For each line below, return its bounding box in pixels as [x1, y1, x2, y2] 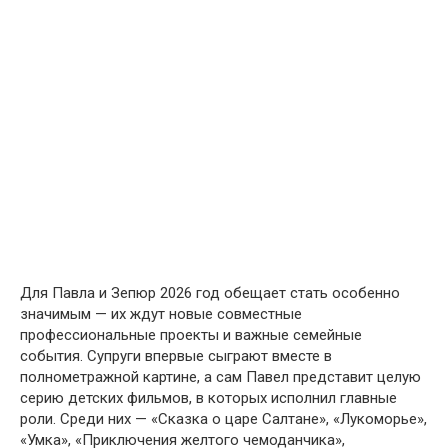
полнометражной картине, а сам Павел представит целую [20, 367, 421, 386]
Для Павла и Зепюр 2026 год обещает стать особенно [20, 283, 400, 302]
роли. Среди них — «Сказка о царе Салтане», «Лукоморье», [20, 409, 427, 428]
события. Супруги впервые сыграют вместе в [20, 346, 332, 365]
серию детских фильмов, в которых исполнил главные [20, 388, 397, 407]
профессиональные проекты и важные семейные [20, 325, 362, 344]
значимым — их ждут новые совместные [20, 304, 302, 323]
